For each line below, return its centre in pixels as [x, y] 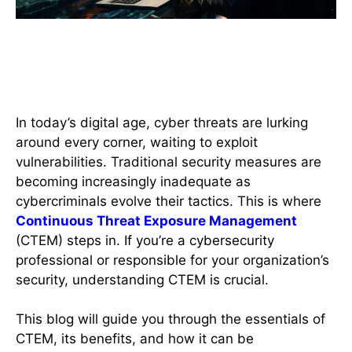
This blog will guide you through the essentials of [170, 319]
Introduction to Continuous [152, 35]
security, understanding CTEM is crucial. [144, 279]
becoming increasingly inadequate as [133, 181]
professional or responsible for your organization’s [172, 260]
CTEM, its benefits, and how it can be [135, 339]
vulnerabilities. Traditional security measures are [169, 161]
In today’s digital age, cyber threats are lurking [162, 122]
